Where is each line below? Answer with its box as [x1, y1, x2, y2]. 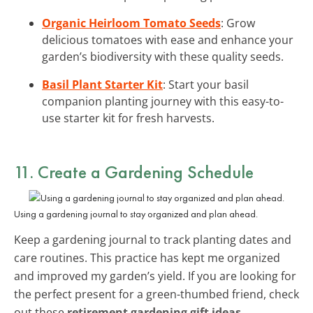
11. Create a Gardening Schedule [14, 159, 254, 184]
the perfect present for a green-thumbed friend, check [14, 286, 299, 302]
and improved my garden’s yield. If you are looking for [14, 268, 296, 284]
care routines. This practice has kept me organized [14, 249, 280, 265]
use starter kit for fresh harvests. [42, 110, 214, 126]
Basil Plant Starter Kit [42, 76, 163, 92]
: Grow [221, 15, 255, 31]
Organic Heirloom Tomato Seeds [42, 15, 221, 31]
